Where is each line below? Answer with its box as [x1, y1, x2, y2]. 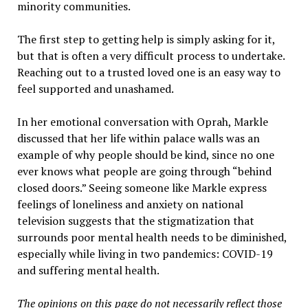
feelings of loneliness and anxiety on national [16, 196, 243, 212]
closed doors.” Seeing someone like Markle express [16, 179, 267, 195]
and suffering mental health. [16, 262, 159, 278]
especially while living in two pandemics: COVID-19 [16, 245, 273, 261]
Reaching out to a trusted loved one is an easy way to [16, 64, 280, 80]
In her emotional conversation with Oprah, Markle [16, 113, 268, 129]
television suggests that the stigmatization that [16, 212, 254, 228]
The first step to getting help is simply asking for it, [16, 31, 275, 47]
